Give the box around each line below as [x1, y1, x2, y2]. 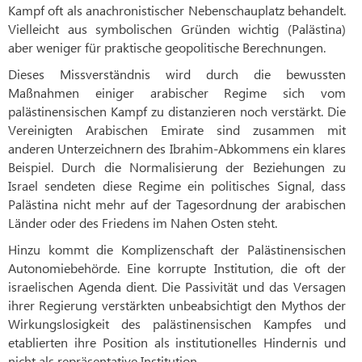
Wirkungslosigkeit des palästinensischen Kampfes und [8, 315, 346, 333]
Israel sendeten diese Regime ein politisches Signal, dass [8, 177, 346, 195]
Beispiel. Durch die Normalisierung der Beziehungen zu [8, 158, 346, 176]
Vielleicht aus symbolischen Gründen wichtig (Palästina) [8, 20, 346, 38]
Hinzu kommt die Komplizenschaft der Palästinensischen [8, 241, 346, 259]
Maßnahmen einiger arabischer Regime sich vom [8, 84, 346, 102]
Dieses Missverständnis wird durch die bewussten [8, 65, 346, 83]
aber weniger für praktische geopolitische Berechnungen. [8, 39, 326, 57]
